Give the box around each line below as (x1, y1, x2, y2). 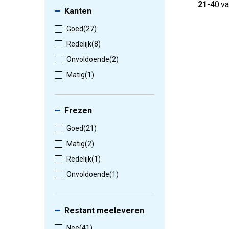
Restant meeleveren (64, 205, 144, 216)
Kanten (64, 6, 91, 16)
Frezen (64, 106, 92, 116)
